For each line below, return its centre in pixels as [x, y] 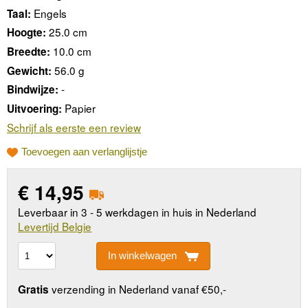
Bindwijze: [33, 90]
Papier [80, 108]
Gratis [34, 290]
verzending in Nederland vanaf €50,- [138, 289]
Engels [50, 13]
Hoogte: [26, 33]
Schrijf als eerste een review [74, 127]
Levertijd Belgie [55, 226]
